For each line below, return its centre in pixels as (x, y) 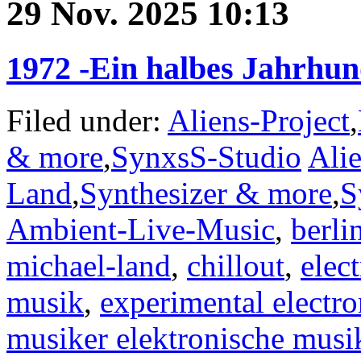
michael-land (89, 266)
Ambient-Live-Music (141, 230)
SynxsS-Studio (206, 157)
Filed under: (87, 121)
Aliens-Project (259, 121)
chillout (236, 266)
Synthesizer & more (206, 193)
